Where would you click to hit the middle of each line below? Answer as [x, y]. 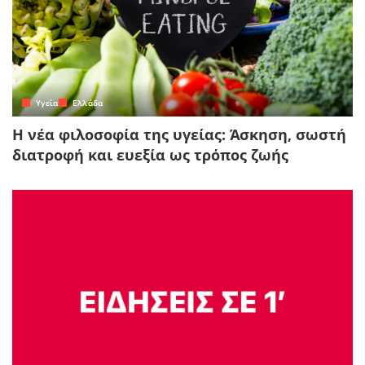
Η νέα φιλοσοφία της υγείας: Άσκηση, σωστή [179, 135]
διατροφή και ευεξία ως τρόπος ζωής [150, 155]
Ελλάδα [88, 103]
